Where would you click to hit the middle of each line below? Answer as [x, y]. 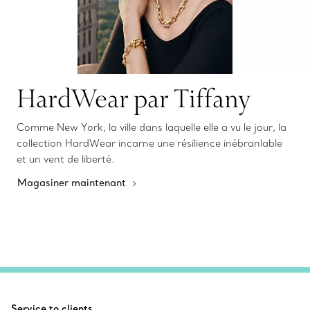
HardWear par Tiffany [134, 98]
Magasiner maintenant [73, 183]
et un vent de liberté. [65, 159]
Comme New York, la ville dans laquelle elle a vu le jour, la [152, 128]
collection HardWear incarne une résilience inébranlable [149, 144]
